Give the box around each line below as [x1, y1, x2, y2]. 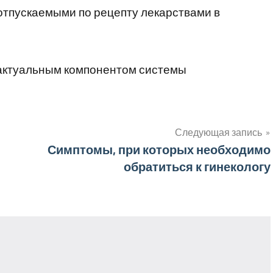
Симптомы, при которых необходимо [48, 141, 271, 157]
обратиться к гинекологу [124, 158, 271, 174]
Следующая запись [175, 126, 262, 138]
